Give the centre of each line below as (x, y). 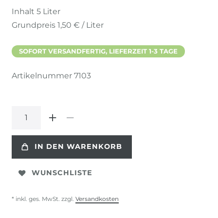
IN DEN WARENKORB (78, 147)
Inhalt (24, 11)
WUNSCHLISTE (62, 173)
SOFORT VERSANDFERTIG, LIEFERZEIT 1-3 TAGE (98, 51)
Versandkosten (97, 199)
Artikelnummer (43, 75)
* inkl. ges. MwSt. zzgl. (44, 199)
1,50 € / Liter (81, 25)
